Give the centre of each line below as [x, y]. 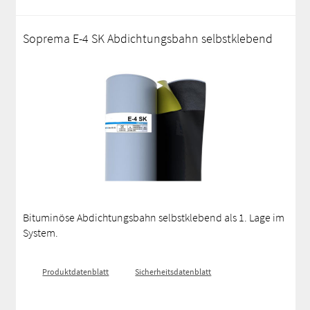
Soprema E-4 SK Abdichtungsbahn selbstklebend [148, 38]
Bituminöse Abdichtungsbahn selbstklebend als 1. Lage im [154, 217]
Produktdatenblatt [76, 272]
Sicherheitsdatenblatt [173, 272]
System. [41, 232]
